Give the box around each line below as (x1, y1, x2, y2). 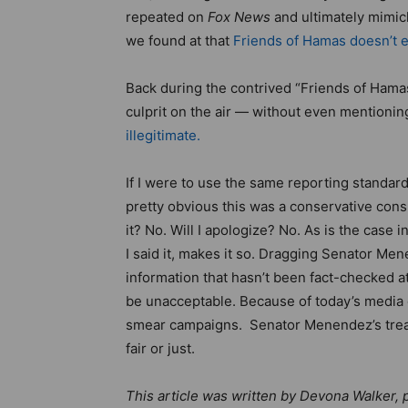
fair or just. (126, 340, 195, 357)
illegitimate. (126, 127, 200, 144)
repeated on (126, 8, 208, 25)
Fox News (208, 8, 270, 25)
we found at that (126, 32, 233, 49)
